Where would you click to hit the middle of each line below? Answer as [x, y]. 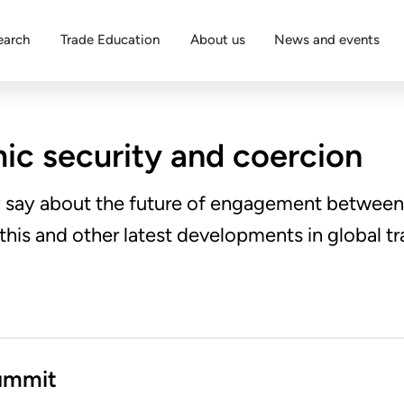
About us [218, 40]
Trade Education [110, 40]
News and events [327, 40]
